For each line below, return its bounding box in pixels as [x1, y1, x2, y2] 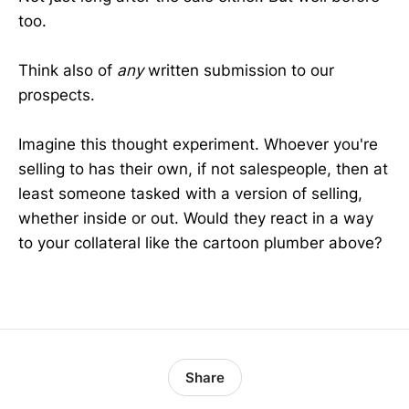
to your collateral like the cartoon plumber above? [18, 234, 383, 253]
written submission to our [143, 61, 334, 79]
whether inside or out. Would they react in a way [18, 209, 373, 228]
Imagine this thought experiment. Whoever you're [18, 135, 378, 154]
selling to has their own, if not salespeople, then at [18, 160, 388, 179]
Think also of [18, 61, 117, 79]
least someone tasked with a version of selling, [18, 184, 362, 204]
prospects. [18, 86, 95, 104]
